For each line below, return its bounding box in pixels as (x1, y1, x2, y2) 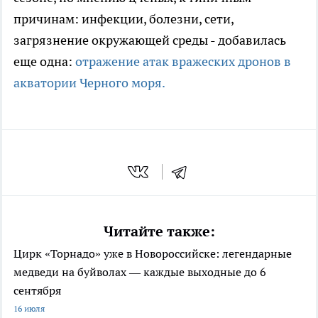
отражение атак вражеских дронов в (75, 53, 291, 70)
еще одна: (13, 53, 75, 70)
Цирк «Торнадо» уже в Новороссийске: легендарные (13, 246, 292, 261)
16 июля (13, 303, 45, 314)
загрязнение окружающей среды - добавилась (13, 32, 286, 49)
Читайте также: (103, 222, 215, 241)
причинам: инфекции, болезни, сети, (13, 11, 234, 28)
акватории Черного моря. (13, 75, 165, 92)
